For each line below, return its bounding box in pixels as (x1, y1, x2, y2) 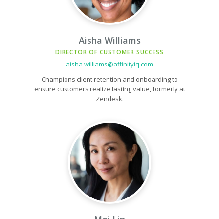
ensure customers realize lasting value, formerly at (34, 85, 185, 93)
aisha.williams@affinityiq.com (66, 60, 153, 68)
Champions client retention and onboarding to (41, 75, 178, 84)
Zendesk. (95, 94, 124, 103)
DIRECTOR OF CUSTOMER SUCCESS (55, 48, 164, 56)
